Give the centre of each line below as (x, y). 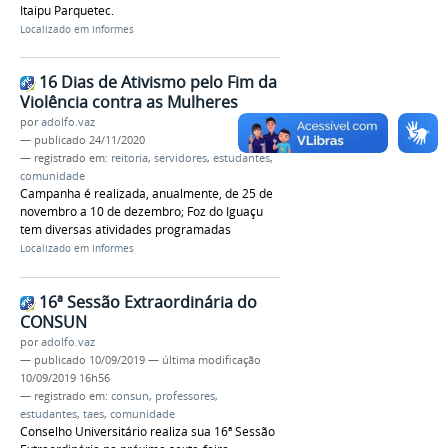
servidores (180, 158)
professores (185, 396)
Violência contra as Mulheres (129, 102)
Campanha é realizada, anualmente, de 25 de (146, 194)
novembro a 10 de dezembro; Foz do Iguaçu (141, 212)
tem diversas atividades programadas (125, 230)
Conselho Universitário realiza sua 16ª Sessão (147, 431)
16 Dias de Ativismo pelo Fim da (158, 82)
